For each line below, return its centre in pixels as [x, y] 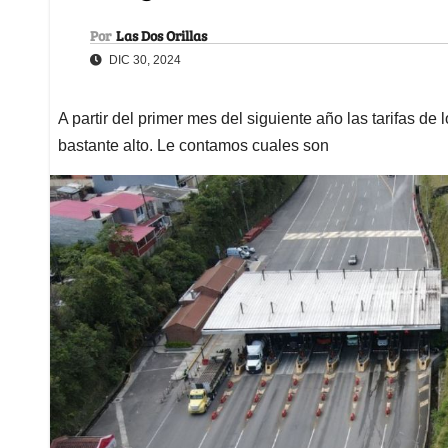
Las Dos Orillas [161, 35]
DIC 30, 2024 [143, 59]
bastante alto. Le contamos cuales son [193, 145]
